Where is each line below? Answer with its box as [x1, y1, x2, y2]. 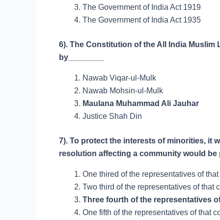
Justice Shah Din [82, 112, 142, 120]
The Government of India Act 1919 [82, 3, 201, 11]
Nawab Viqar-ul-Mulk [82, 74, 156, 82]
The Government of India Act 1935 [82, 16, 201, 24]
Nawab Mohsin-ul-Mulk [82, 86, 163, 95]
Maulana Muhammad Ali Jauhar [82, 99, 199, 108]
